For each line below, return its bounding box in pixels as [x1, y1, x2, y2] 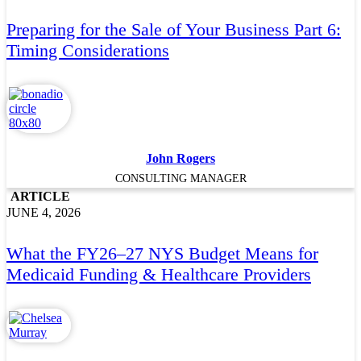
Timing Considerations [6, 39, 169, 60]
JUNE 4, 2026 [6, 205, 81, 219]
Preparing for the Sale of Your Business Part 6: [6, 19, 341, 39]
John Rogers [146, 151, 215, 165]
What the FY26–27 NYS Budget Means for [6, 243, 318, 264]
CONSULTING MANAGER [114, 171, 247, 185]
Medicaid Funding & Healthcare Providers [6, 264, 311, 285]
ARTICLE [10, 189, 70, 203]
